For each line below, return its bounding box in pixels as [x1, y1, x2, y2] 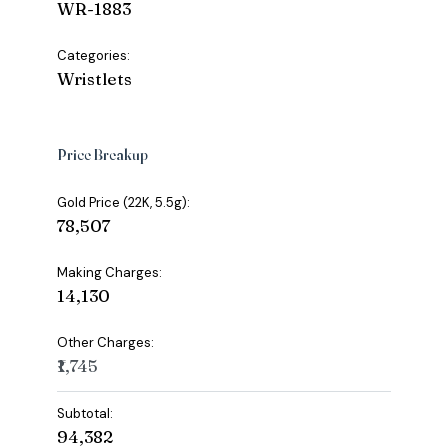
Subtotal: [57, 405, 114, 423]
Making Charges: [57, 264, 163, 282]
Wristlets [57, 68, 133, 90]
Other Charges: [57, 334, 155, 352]
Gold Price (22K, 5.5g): [57, 194, 191, 212]
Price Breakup [57, 145, 148, 165]
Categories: [57, 47, 131, 65]
